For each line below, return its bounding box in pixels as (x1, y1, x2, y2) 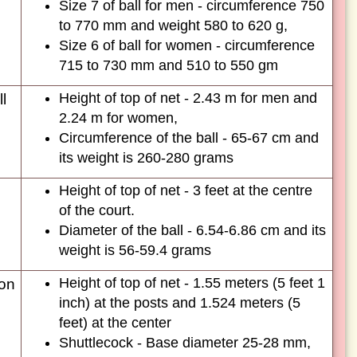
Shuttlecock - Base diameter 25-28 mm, (59, 335, 311, 351)
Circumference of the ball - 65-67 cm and (59, 130, 319, 146)
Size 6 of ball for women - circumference (59, 37, 315, 53)
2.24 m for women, (59, 110, 178, 126)
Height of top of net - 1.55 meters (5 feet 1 (59, 275, 325, 291)
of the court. (59, 202, 135, 218)
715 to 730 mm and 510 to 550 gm (59, 57, 278, 73)
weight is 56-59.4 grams (59, 242, 211, 258)
